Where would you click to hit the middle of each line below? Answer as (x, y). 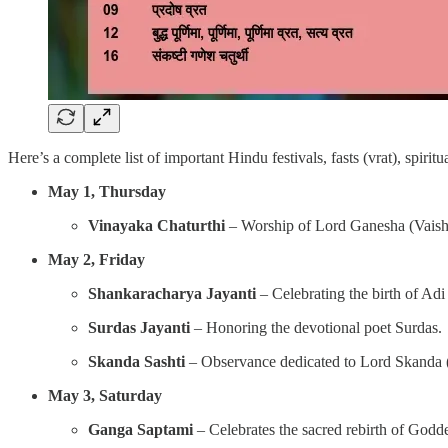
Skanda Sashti (136, 361)
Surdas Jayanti (139, 327)
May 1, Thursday (107, 191)
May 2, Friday (96, 259)
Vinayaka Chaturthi (156, 225)
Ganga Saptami (140, 429)
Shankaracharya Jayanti (172, 293)
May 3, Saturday (105, 395)
